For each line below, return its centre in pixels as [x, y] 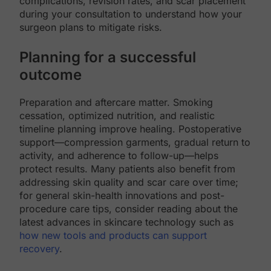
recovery [39, 249]
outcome [51, 75]
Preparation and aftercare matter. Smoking [116, 103]
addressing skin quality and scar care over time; [129, 182]
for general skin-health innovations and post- [122, 196]
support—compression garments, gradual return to [135, 142]
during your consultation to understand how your [131, 14]
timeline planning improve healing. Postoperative [130, 129]
